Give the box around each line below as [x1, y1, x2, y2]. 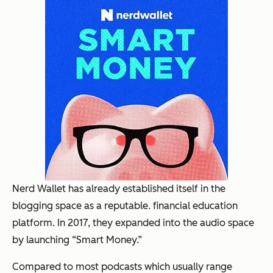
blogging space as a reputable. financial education [12, 199, 238, 211]
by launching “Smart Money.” [12, 233, 142, 246]
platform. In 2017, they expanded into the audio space [12, 216, 254, 229]
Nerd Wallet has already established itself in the [12, 182, 225, 194]
